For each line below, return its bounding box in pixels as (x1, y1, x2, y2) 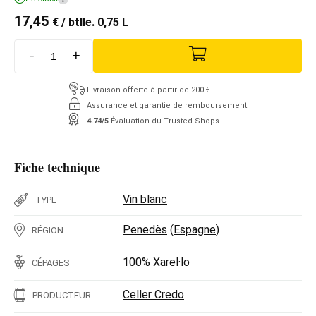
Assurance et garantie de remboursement (87, 100, 247, 110)
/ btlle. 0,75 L (59, 16, 128, 29)
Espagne (174, 222, 216, 236)
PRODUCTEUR (32, 289, 91, 300)
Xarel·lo (153, 255, 190, 269)
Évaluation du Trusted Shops (111, 116, 219, 126)
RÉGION (32, 224, 63, 236)
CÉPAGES (32, 257, 70, 268)
